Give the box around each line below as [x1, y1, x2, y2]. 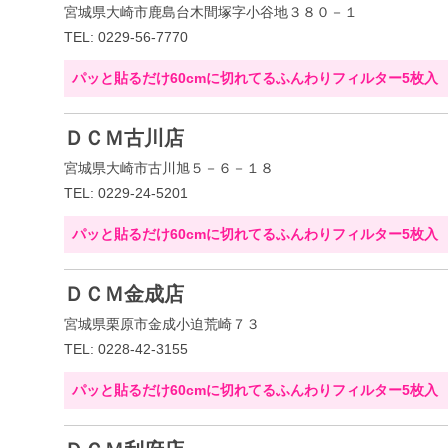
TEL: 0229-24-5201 [64, 185, 188, 201]
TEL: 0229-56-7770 [64, 29, 188, 45]
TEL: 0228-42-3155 [64, 341, 188, 357]
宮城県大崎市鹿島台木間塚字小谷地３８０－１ [64, 4, 358, 20]
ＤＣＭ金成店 [64, 283, 184, 305]
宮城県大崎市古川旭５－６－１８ [64, 160, 274, 176]
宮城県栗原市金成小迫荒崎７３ [64, 316, 260, 332]
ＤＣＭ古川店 [64, 127, 184, 149]
